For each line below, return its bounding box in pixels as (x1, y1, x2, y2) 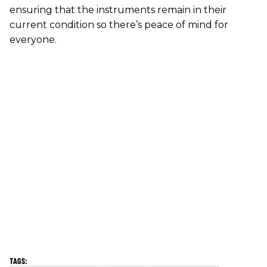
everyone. (10, 33, 57, 45)
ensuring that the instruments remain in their (10, 4, 226, 15)
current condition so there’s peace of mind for (10, 18, 228, 30)
